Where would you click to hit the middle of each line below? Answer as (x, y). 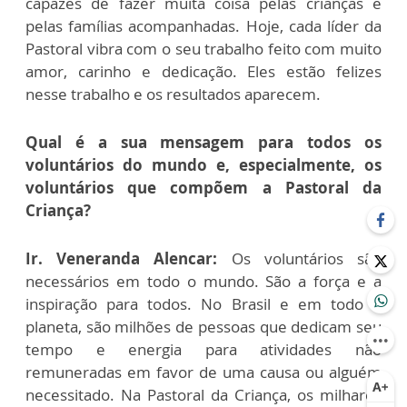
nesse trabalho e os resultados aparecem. (173, 94)
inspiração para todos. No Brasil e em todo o (203, 303)
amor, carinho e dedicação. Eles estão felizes (203, 71)
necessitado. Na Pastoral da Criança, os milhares (203, 394)
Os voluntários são (300, 258)
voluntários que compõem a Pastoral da (203, 187)
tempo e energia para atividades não (203, 349)
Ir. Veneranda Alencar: (122, 258)
